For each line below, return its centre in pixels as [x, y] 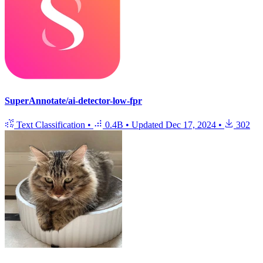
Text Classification [51, 125]
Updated [149, 125]
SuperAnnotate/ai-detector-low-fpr [73, 100]
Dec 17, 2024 [191, 125]
